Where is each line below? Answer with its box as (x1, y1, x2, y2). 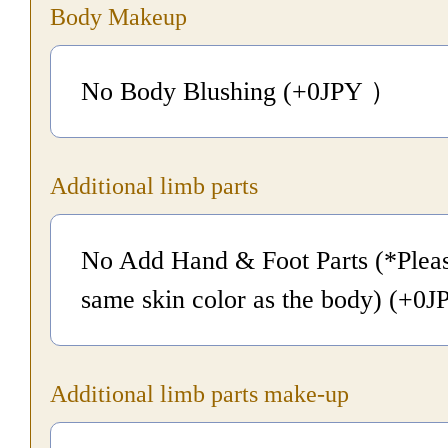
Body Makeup (50, 4, 187, 30)
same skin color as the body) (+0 (81, 285, 426, 314)
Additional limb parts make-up (50, 381, 349, 407)
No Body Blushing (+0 (81, 77, 320, 106)
